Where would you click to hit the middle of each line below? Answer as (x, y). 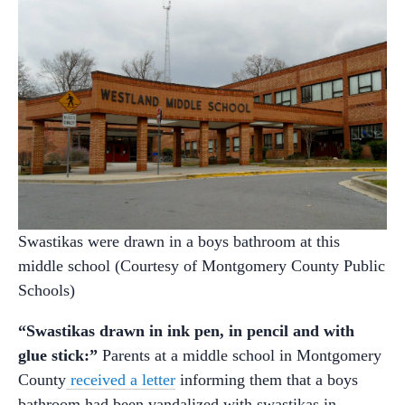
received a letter (121, 379)
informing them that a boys (267, 379)
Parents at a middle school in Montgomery (240, 355)
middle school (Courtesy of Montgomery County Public (202, 265)
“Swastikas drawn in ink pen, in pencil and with (186, 330)
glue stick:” (58, 355)
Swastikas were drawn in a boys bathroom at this (179, 241)
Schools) (47, 290)
